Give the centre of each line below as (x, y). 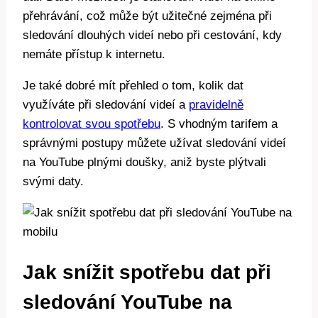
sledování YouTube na (127, 302)
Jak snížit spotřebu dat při (147, 272)
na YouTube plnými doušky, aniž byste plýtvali (144, 162)
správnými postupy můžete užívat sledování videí (154, 143)
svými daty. (53, 181)
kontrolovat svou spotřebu (92, 124)
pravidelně (216, 104)
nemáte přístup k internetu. (94, 54)
